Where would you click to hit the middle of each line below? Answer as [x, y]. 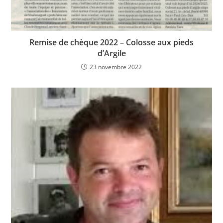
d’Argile [111, 53]
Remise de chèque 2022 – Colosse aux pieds [111, 42]
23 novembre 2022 [116, 67]
